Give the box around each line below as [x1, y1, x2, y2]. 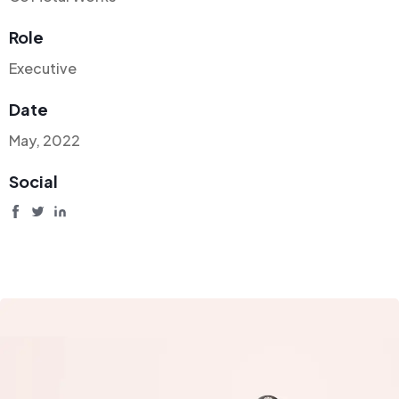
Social [9, 171, 58, 191]
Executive [9, 59, 77, 77]
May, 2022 [9, 131, 80, 150]
